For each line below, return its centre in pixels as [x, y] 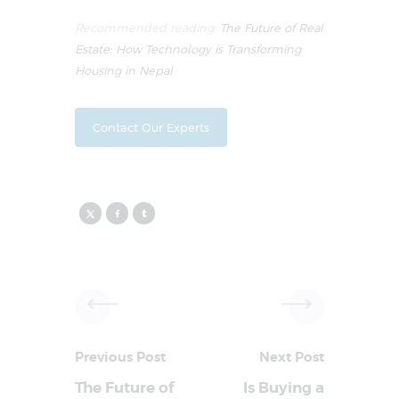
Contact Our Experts [151, 128]
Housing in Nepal [124, 71]
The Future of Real [272, 28]
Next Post [292, 357]
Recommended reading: [147, 28]
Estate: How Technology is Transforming [188, 49]
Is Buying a [284, 387]
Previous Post [120, 357]
